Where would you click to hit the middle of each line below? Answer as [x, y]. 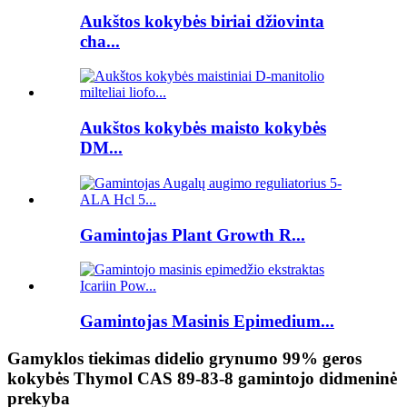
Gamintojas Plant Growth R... [193, 234]
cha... [100, 41]
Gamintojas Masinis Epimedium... [207, 321]
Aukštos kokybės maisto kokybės [203, 128]
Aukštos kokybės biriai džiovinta [202, 21]
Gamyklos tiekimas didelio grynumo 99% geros [184, 358]
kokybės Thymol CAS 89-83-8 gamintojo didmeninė [202, 378]
